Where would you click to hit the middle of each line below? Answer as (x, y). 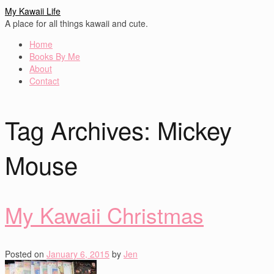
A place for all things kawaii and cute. (76, 23)
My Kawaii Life (33, 11)
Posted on (24, 254)
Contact (44, 81)
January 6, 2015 (78, 254)
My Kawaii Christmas (104, 214)
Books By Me (55, 56)
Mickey (194, 129)
